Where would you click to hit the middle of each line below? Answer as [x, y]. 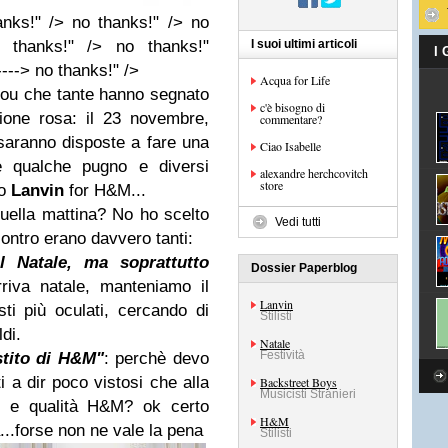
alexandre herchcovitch [314, 173]
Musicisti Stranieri [308, 394]
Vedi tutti [298, 222]
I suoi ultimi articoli [304, 44]
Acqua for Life [295, 80]
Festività [282, 355]
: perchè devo [156, 358]
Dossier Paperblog [304, 268]
